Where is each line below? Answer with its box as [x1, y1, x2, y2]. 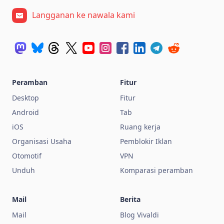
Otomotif [12, 150, 41, 160]
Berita [120, 194, 140, 204]
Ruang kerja [120, 121, 160, 131]
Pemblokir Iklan [120, 136, 172, 146]
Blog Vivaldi [120, 209, 159, 219]
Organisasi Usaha [12, 136, 71, 146]
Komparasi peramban [120, 165, 193, 175]
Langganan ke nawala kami [32, 9, 135, 21]
